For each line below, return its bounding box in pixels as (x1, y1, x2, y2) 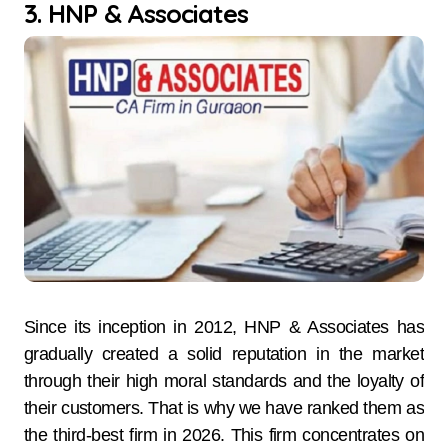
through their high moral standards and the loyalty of (24, 370, 424, 391)
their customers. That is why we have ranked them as (24, 397, 424, 418)
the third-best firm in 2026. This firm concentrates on (24, 424, 424, 445)
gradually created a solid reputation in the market (24, 343, 424, 364)
